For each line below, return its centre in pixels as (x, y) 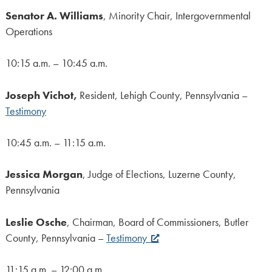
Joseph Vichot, (42, 95)
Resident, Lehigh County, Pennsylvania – (163, 95)
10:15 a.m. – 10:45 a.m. (56, 63)
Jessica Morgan (44, 175)
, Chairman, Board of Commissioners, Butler (157, 222)
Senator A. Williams (54, 15)
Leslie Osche (36, 222)
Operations (29, 31)
